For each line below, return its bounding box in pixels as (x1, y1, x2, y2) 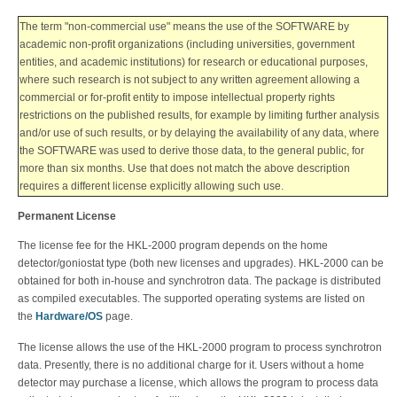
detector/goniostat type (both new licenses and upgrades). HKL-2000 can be (18, 256, 384, 269)
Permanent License (18, 209, 116, 222)
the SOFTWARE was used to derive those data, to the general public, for (19, 144, 364, 157)
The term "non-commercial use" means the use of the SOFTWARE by (19, 19, 349, 33)
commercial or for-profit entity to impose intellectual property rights (19, 90, 335, 104)
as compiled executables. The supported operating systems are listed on (18, 292, 365, 305)
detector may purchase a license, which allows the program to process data (18, 376, 378, 389)
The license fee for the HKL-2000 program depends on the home (18, 238, 328, 252)
